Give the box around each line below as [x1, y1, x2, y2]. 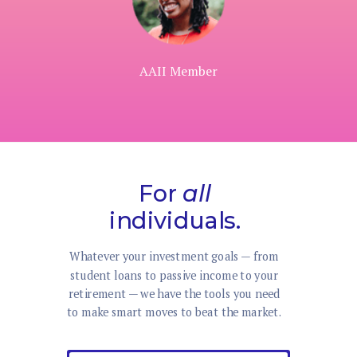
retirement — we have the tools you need [68, 285, 280, 302]
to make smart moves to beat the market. [67, 304, 282, 320]
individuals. [109, 206, 241, 235]
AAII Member [139, 62, 218, 80]
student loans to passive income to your [70, 267, 279, 284]
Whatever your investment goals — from [69, 248, 279, 265]
